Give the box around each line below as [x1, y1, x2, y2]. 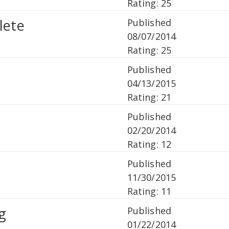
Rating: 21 [127, 91, 172, 104]
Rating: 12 [127, 138, 172, 151]
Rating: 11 [127, 185, 172, 198]
